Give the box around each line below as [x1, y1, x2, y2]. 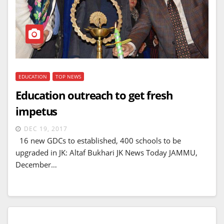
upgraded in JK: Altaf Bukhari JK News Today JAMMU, [15, 147, 197, 158]
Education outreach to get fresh [15, 87, 172, 103]
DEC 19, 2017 [24, 124, 67, 133]
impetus [15, 103, 57, 119]
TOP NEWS [55, 73, 81, 80]
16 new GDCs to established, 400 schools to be [15, 135, 181, 146]
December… [15, 159, 57, 170]
